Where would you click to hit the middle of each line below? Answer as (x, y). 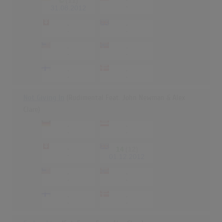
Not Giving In (44, 98)
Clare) (32, 110)
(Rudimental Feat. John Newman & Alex (125, 98)
